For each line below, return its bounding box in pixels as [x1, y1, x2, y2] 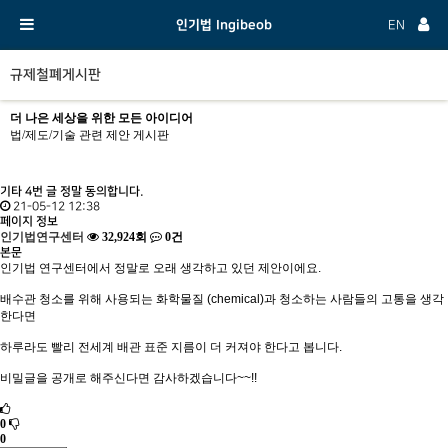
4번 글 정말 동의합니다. [25, 185, 144, 198]
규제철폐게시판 [10, 67, 101, 83]
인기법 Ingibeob [176, 18, 272, 32]
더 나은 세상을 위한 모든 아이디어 [10, 111, 193, 125]
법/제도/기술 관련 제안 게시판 [10, 128, 169, 142]
